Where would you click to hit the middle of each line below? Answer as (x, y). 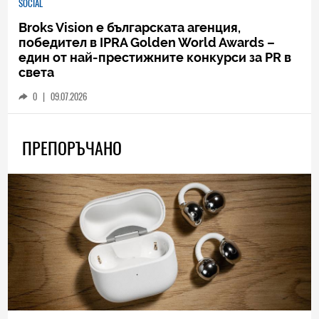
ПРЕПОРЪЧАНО (72, 148)
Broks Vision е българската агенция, (130, 27)
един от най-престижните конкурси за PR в (155, 57)
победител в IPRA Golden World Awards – (147, 42)
